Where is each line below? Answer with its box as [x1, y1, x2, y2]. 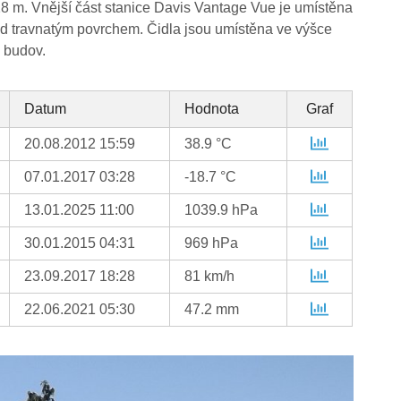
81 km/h [184, 269, 235, 285]
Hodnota [184, 101, 240, 117]
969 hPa [184, 235, 239, 252]
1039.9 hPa [184, 202, 259, 218]
